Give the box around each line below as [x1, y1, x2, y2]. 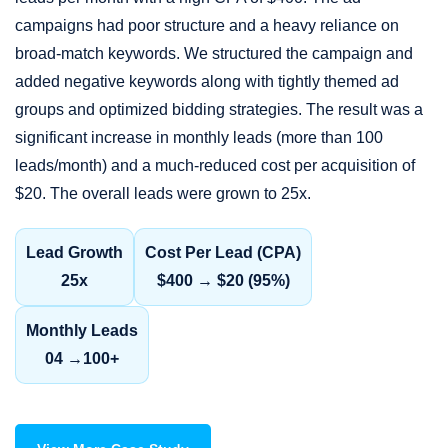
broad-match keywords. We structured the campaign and [15, 45, 413, 63]
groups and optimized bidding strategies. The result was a [15, 101, 423, 119]
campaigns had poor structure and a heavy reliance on [15, 17, 399, 35]
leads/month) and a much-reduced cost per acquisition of [15, 157, 415, 175]
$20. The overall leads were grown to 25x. [15, 185, 311, 203]
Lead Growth [26, 244, 123, 262]
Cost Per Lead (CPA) [145, 244, 301, 262]
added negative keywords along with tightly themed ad [15, 73, 399, 91]
